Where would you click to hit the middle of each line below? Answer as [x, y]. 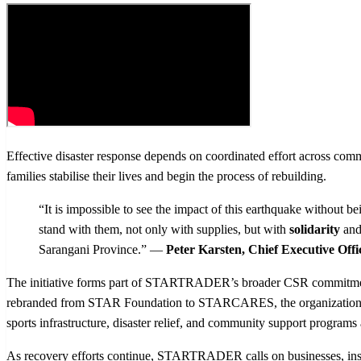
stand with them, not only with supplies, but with [164, 229]
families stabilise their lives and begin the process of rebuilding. [166, 176]
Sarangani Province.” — [102, 249]
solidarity [316, 229]
